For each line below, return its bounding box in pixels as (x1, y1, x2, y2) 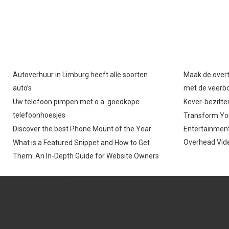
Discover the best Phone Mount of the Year (13, 124, 151, 133)
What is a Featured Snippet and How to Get (13, 138, 150, 147)
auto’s (13, 83, 32, 92)
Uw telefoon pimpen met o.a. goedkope (13, 97, 140, 106)
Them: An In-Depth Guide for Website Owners (13, 151, 159, 160)
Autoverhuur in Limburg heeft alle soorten (13, 70, 148, 79)
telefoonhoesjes (13, 110, 65, 119)
